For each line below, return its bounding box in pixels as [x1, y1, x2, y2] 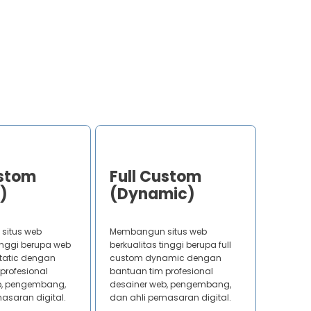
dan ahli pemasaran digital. [110, 292, 232, 304]
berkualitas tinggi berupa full [110, 239, 232, 251]
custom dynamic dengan [110, 252, 222, 264]
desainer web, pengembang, [110, 278, 232, 291]
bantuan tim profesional [110, 265, 214, 278]
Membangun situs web [110, 226, 208, 238]
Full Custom [110, 166, 202, 188]
